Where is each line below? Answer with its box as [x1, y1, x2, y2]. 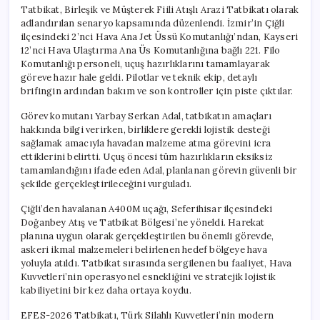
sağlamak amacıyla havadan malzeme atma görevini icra [21, 136, 271, 149]
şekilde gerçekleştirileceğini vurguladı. [21, 177, 191, 190]
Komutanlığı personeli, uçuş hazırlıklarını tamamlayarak [21, 57, 270, 70]
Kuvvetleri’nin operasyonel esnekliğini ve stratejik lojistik [21, 270, 276, 283]
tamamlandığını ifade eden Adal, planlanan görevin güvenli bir [21, 164, 297, 176]
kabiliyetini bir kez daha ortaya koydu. [21, 284, 191, 296]
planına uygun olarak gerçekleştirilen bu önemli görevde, [21, 229, 274, 242]
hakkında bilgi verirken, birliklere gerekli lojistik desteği [21, 123, 271, 136]
